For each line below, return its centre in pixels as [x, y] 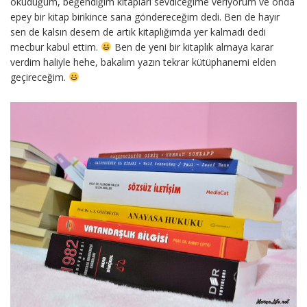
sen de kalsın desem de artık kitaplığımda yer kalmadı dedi [138, 32]
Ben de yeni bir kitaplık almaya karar [192, 47]
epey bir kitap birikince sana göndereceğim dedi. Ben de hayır [145, 17]
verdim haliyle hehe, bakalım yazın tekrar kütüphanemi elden [143, 62]
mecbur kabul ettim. [56, 47]
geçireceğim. [39, 77]
